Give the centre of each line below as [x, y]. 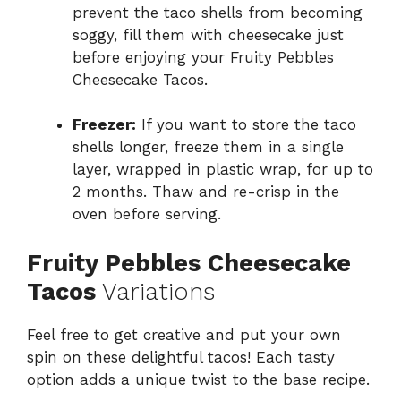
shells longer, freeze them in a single [208, 147]
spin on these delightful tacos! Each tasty [181, 357]
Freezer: [104, 125]
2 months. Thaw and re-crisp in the [206, 192]
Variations [155, 291]
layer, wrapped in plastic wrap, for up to [223, 170]
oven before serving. [147, 214]
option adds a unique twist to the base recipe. [198, 379]
